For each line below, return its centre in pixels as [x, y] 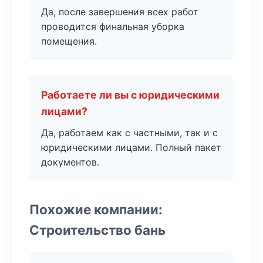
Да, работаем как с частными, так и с [129, 133]
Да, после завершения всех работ [120, 12]
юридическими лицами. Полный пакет [131, 147]
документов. [70, 162]
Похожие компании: [96, 209]
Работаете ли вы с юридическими [130, 95]
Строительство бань [97, 230]
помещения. [69, 41]
